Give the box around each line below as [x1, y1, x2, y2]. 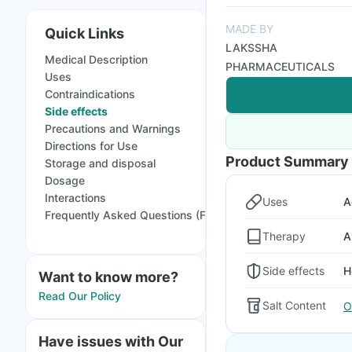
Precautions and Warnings [45, 122, 181, 135]
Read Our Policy [38, 289, 121, 302]
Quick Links [45, 25, 124, 42]
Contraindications [45, 87, 135, 101]
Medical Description [45, 53, 148, 66]
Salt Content [262, 299, 326, 312]
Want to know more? [38, 269, 178, 285]
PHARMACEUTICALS [225, 60, 335, 73]
